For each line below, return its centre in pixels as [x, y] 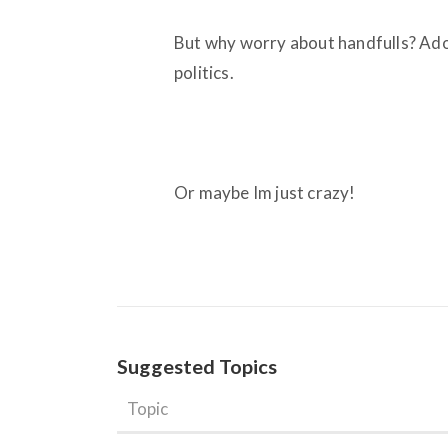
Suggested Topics [197, 365]
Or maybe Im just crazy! [265, 192]
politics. [204, 72]
